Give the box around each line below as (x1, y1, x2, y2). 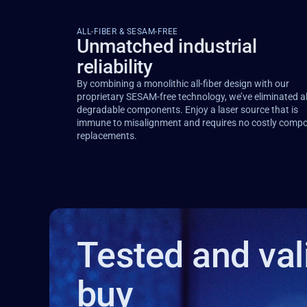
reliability (77, 56, 153, 78)
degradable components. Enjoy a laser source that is (77, 104, 298, 115)
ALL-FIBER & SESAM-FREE (77, 27, 178, 36)
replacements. (77, 130, 137, 141)
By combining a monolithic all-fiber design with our (77, 78, 289, 89)
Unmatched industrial (77, 35, 257, 58)
